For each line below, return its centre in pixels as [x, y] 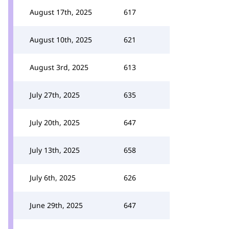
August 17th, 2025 [61, 12]
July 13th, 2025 [55, 150]
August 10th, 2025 [61, 40]
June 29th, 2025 [56, 205]
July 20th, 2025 [55, 122]
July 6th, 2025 [53, 178]
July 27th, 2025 [55, 95]
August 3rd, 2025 [59, 67]
